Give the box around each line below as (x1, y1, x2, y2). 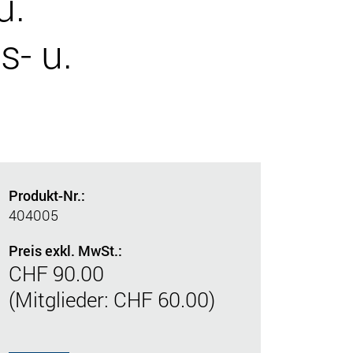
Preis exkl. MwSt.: (9, 240, 122, 260)
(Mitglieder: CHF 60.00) (9, 285, 215, 313)
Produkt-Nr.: (9, 185, 85, 205)
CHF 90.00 (9, 259, 104, 287)
